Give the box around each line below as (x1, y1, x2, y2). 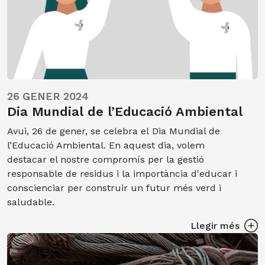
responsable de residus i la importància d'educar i (7, 167, 237, 179)
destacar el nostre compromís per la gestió (7, 153, 204, 165)
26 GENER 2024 (7, 90, 89, 102)
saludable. (7, 196, 57, 208)
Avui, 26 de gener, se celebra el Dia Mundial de (7, 125, 220, 137)
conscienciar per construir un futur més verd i (7, 182, 221, 193)
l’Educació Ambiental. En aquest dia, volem (7, 139, 205, 151)
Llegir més (190, 219, 240, 231)
